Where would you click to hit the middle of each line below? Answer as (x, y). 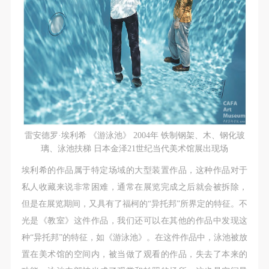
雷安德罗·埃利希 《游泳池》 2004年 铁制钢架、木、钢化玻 (134, 135)
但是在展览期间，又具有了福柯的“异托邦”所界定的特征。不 (134, 204)
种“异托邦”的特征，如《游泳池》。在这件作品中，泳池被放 (134, 237)
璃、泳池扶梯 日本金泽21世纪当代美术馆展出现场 (134, 149)
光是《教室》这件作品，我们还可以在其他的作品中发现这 (134, 221)
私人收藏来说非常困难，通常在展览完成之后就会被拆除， (134, 187)
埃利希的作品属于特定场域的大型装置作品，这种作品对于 (134, 170)
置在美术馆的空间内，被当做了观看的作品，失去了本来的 (134, 254)
